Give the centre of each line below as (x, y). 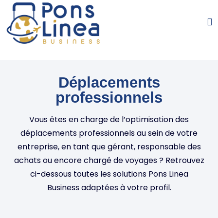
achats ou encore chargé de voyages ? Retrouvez (109, 160)
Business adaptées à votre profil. (109, 187)
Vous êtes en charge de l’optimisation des (109, 119)
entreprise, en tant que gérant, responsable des (109, 146)
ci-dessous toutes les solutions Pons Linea (109, 174)
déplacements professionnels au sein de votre (109, 133)
